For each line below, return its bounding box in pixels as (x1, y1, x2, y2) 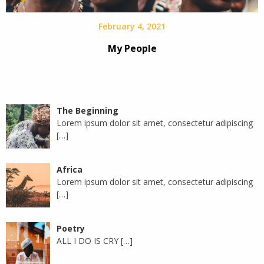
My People (107, 42, 157, 55)
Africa (56, 164, 82, 176)
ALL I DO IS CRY (56, 235, 118, 247)
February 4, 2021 (98, 21, 166, 32)
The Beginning (56, 105, 118, 117)
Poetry (56, 223, 85, 235)
